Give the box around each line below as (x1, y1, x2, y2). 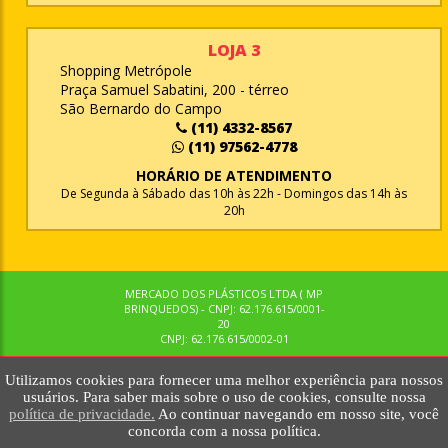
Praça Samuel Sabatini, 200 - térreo (60, 80, 289, 100)
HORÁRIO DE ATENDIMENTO (136, 166, 332, 186)
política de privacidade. (9, 406, 155, 422)
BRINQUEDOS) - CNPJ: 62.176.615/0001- (123, 301, 325, 317)
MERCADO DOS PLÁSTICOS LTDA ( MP (125, 286, 323, 302)
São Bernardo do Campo (60, 99, 222, 119)
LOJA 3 (208, 39, 260, 62)
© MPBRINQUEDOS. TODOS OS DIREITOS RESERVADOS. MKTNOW (60, 382, 404, 398)
